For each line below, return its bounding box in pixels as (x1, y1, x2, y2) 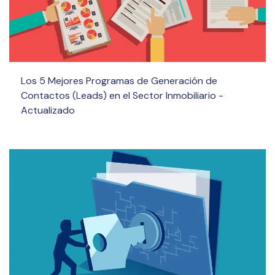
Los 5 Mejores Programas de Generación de (21, 74, 218, 88)
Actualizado (21, 104, 76, 117)
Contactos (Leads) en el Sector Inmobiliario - (21, 89, 224, 103)
